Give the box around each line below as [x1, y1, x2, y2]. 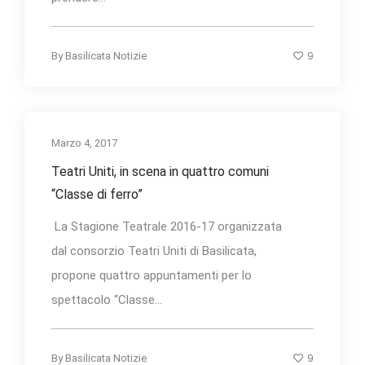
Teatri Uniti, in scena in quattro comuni [51, 163, 269, 179]
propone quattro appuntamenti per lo [51, 267, 252, 283]
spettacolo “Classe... [51, 292, 162, 307]
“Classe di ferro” [51, 186, 143, 202]
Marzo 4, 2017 [51, 136, 117, 149]
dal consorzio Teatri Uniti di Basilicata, [51, 243, 257, 258]
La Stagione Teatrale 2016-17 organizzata [51, 218, 282, 234]
